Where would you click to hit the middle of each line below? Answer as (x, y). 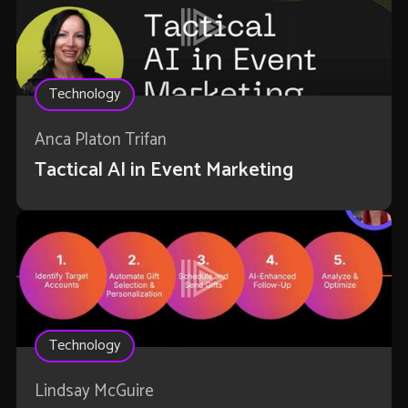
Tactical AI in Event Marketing (163, 171)
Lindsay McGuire (94, 392)
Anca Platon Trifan (100, 140)
